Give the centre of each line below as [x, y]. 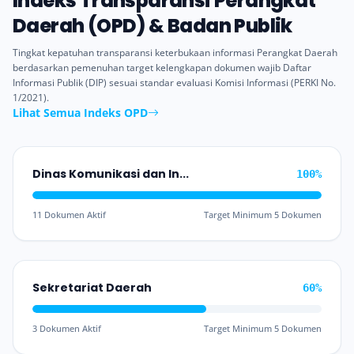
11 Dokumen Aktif [69, 215]
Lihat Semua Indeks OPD [80, 113]
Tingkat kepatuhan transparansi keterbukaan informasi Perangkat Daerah [175, 53]
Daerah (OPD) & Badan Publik [153, 26]
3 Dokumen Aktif [67, 329]
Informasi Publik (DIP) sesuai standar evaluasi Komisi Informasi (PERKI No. [174, 83]
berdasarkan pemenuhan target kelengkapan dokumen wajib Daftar [162, 68]
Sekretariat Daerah [92, 288]
